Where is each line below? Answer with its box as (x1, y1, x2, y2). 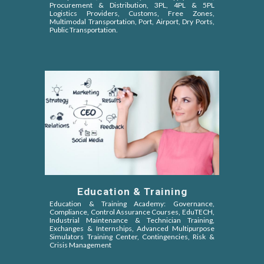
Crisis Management (49, 240, 112, 249)
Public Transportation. (49, 25, 118, 35)
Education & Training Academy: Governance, (49, 199, 214, 208)
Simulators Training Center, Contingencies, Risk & (49, 232, 214, 241)
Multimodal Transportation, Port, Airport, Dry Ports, (49, 17, 214, 27)
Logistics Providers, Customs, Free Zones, (49, 9, 214, 18)
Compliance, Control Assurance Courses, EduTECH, (49, 207, 214, 216)
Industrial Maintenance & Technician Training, (49, 216, 214, 225)
